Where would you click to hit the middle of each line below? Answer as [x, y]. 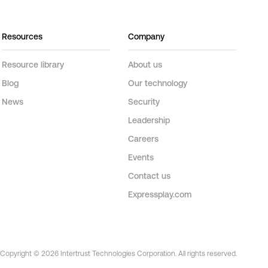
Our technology [158, 84]
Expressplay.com [160, 195]
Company [147, 37]
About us [145, 65]
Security [144, 102]
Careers [144, 139]
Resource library [33, 65]
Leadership [149, 121]
